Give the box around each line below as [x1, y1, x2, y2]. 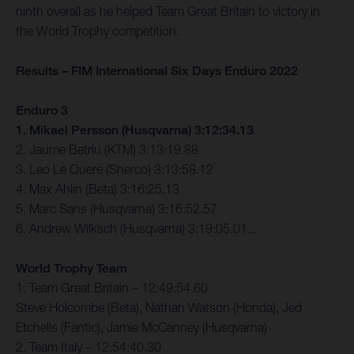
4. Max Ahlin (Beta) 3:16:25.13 [16, 182, 179, 197]
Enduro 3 [16, 103, 68, 119]
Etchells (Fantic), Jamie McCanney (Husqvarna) [16, 320, 267, 335]
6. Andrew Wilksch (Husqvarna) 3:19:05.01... [16, 221, 257, 236]
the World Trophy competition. [16, 24, 179, 39]
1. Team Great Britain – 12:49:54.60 [16, 281, 208, 296]
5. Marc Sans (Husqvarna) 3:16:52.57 [16, 201, 217, 217]
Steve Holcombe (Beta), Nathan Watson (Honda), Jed [16, 300, 302, 315]
